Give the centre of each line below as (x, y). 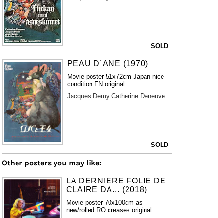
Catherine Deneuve (138, 96)
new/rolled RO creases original (109, 210)
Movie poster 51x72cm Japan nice (115, 77)
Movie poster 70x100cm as (105, 203)
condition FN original (96, 84)
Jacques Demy (88, 96)
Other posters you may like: (52, 163)
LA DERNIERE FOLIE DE (116, 181)
